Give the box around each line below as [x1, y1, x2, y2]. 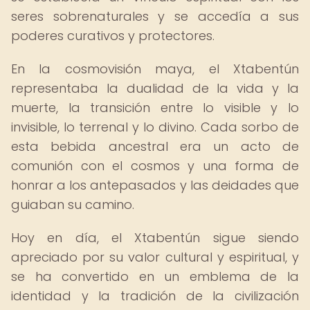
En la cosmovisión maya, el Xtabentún [11, 60, 299, 77]
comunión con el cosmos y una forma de [11, 157, 299, 174]
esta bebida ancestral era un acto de [11, 138, 299, 155]
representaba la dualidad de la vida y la [11, 80, 299, 97]
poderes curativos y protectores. [11, 27, 215, 44]
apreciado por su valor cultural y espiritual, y [11, 248, 299, 266]
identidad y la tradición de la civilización [11, 287, 299, 304]
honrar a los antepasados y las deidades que [11, 176, 299, 194]
